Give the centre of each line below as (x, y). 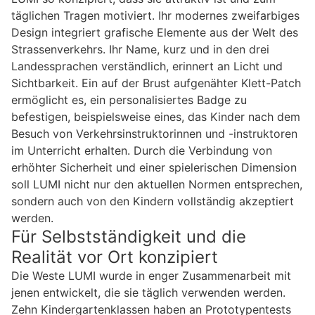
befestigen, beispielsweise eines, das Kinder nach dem (156, 117)
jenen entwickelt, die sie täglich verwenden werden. (148, 293)
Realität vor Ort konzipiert (115, 257)
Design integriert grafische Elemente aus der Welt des (155, 33)
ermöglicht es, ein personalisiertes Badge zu (129, 100)
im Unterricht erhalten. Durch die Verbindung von (142, 151)
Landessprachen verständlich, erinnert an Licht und (147, 66)
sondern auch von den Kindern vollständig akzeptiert (153, 201)
